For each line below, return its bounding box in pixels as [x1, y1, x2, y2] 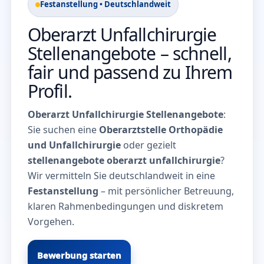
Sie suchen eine [28, 123, 99, 137]
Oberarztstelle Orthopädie [99, 123, 223, 137]
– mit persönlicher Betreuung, [98, 184, 234, 198]
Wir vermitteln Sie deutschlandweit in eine [28, 169, 215, 183]
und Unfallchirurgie [28, 138, 121, 152]
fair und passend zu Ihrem [28, 60, 233, 85]
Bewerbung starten [37, 249, 121, 262]
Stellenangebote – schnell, [28, 41, 232, 66]
